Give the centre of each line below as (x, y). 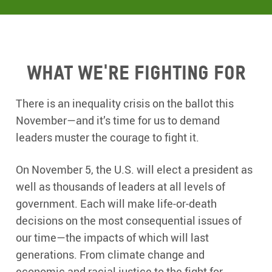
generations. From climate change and (110, 255)
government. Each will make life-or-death (117, 204)
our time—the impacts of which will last (113, 238)
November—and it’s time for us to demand (118, 121)
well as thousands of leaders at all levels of (121, 187)
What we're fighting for (136, 73)
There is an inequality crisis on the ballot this (125, 104)
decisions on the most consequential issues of (129, 221)
